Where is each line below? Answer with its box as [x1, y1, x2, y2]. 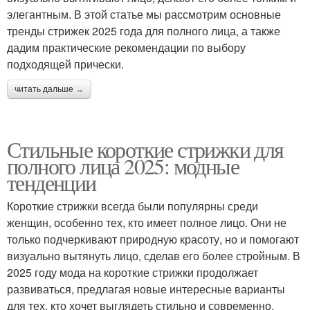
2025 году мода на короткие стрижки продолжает [7, 264, 258, 281]
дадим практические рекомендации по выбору [7, 39, 246, 56]
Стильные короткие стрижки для [7, 134, 284, 165]
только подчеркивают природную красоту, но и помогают [7, 231, 299, 248]
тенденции [7, 167, 96, 198]
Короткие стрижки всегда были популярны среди [7, 198, 258, 215]
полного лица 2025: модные [7, 151, 239, 181]
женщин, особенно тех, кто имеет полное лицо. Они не [7, 215, 286, 231]
